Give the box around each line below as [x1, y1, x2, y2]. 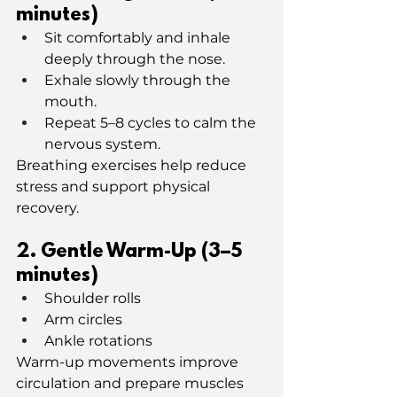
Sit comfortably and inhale [44, 28, 234, 46]
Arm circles [44, 310, 122, 328]
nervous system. [44, 135, 160, 152]
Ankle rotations [44, 331, 152, 349]
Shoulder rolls [44, 289, 141, 307]
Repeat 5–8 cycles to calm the [44, 113, 260, 131]
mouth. [44, 92, 97, 110]
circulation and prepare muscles [16, 374, 247, 392]
